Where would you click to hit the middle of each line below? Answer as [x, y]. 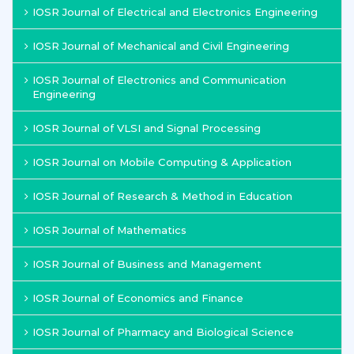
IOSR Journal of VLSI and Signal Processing [147, 128]
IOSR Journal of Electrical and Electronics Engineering [175, 12]
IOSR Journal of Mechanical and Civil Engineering [161, 46]
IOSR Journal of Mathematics [109, 230]
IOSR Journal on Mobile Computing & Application [162, 162]
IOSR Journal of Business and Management [147, 264]
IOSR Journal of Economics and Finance [138, 298]
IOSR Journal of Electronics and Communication [159, 80]
